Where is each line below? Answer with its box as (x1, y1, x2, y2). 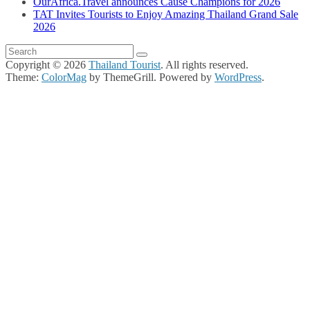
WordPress (215, 71, 262, 84)
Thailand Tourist (89, 59, 161, 71)
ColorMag (42, 71, 86, 84)
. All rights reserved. (161, 59, 248, 71)
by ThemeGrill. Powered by (86, 71, 215, 84)
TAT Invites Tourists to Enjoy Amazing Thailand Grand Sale (33, 8, 298, 21)
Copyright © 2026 (6, 59, 89, 71)
